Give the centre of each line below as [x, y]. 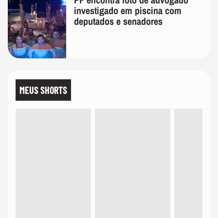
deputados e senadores [118, 21]
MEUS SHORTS [43, 90]
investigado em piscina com [128, 10]
